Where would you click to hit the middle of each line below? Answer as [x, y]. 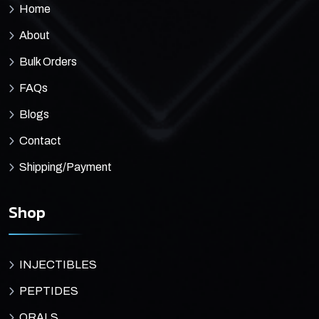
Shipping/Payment [66, 167]
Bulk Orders [48, 61]
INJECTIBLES [58, 265]
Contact [40, 140]
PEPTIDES [49, 291]
